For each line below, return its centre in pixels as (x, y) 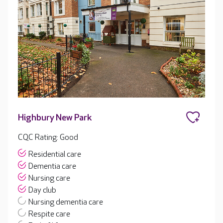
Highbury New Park (55, 118)
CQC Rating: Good (48, 138)
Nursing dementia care (66, 203)
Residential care (55, 155)
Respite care (49, 215)
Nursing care (49, 179)
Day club (42, 191)
